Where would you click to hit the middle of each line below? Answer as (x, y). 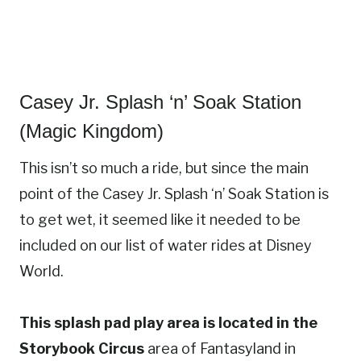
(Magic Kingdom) (91, 131)
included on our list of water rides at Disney (166, 246)
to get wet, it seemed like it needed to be (160, 220)
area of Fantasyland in (220, 349)
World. (41, 272)
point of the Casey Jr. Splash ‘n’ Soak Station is (174, 194)
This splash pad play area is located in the (168, 323)
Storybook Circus (82, 349)
